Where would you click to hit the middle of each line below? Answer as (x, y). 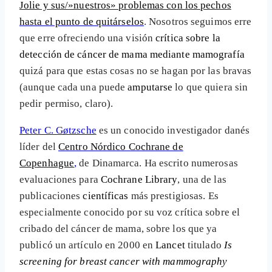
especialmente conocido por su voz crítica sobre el (130, 212)
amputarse (150, 87)
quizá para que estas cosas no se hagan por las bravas (136, 71)
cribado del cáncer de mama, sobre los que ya (118, 229)
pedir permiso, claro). (66, 104)
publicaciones (51, 196)
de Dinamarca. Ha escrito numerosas (157, 163)
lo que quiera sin (210, 87)
